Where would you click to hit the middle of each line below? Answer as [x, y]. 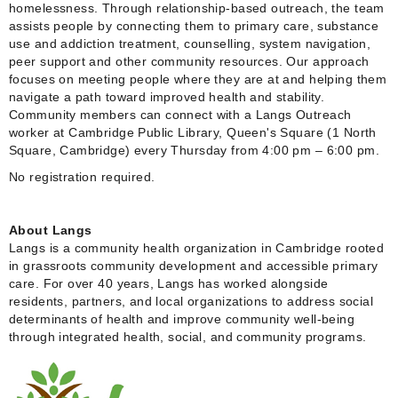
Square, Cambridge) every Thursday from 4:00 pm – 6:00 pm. [196, 150]
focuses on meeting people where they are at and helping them [198, 79]
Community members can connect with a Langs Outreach [180, 114]
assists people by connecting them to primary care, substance [194, 25]
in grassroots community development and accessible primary [194, 265]
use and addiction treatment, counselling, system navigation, [190, 43]
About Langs [51, 230]
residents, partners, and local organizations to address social [191, 301]
